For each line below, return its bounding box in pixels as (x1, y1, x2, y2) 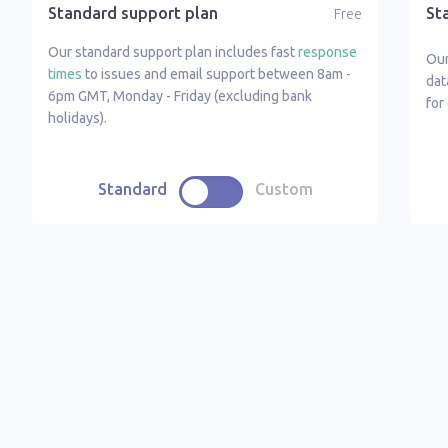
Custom (254, 180, 313, 198)
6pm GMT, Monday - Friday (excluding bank (48, 88, 312, 104)
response (298, 44, 357, 60)
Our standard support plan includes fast (48, 44, 298, 60)
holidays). (48, 110, 107, 126)
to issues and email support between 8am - (82, 66, 351, 82)
